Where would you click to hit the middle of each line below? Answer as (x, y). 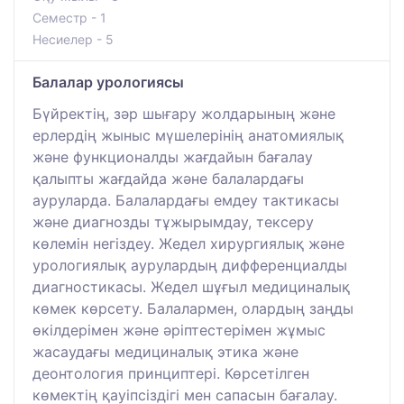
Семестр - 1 (69, 18)
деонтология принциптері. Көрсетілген (171, 374)
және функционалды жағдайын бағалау (173, 157)
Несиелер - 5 (73, 40)
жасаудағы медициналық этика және (165, 352)
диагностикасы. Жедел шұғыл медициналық (191, 287)
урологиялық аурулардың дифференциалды (190, 266)
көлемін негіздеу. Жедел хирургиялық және (188, 244)
